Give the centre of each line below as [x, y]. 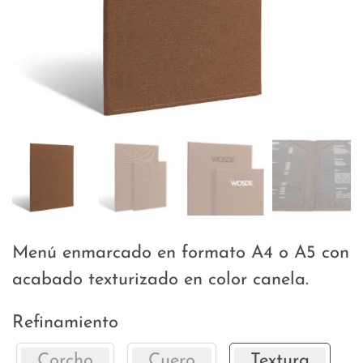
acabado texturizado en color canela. [160, 280]
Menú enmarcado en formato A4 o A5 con [181, 254]
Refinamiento [65, 323]
